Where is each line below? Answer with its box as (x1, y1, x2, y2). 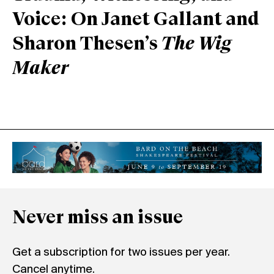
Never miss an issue (12, 209, 183, 229)
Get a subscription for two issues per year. (12, 246, 230, 259)
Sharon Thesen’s (12, 35, 161, 55)
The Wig (161, 35, 232, 55)
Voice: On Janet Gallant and (12, 10, 259, 31)
